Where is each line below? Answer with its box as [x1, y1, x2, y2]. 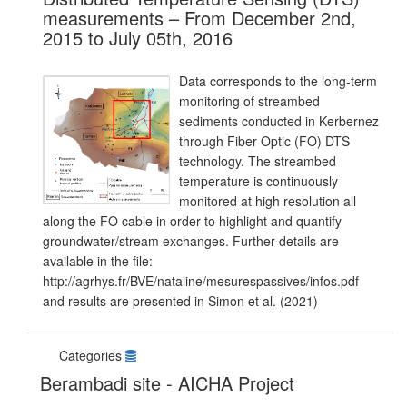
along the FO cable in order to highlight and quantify [43, 212, 342, 230]
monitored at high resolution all [179, 192, 356, 210]
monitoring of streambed [179, 92, 320, 110]
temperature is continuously [179, 172, 338, 190]
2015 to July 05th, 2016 [43, 25, 233, 51]
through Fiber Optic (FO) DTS [179, 132, 350, 150]
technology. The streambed [179, 152, 336, 170]
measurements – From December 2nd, [43, 5, 356, 31]
